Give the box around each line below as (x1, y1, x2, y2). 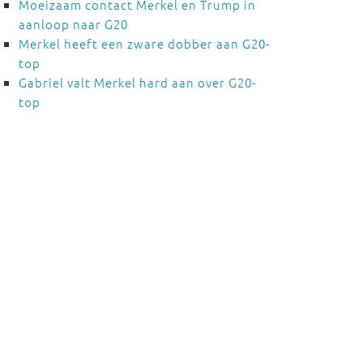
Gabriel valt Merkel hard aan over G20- (18, 74, 256, 91)
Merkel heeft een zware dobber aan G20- (18, 35, 270, 52)
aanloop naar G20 (18, 15, 128, 32)
